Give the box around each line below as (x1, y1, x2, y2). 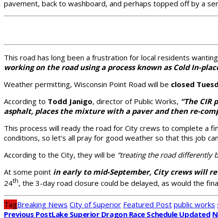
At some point (4, 166, 51, 177)
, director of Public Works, (92, 96, 181, 106)
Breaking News (17, 200, 68, 210)
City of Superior (70, 200, 121, 210)
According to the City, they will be (4, 149, 117, 160)
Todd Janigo (48, 96, 92, 106)
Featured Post (123, 200, 172, 210)
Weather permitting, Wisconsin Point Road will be (4, 79, 171, 89)
